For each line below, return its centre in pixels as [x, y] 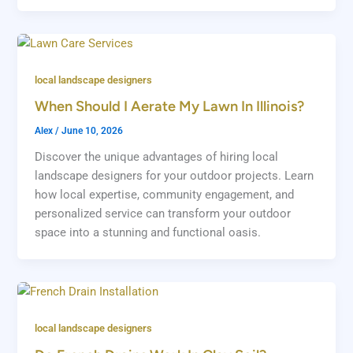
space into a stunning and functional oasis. [148, 233]
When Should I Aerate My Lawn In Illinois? [170, 107]
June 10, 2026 [93, 131]
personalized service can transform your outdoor [163, 214]
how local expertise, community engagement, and [165, 195]
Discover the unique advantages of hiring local [157, 157]
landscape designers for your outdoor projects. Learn [175, 176]
